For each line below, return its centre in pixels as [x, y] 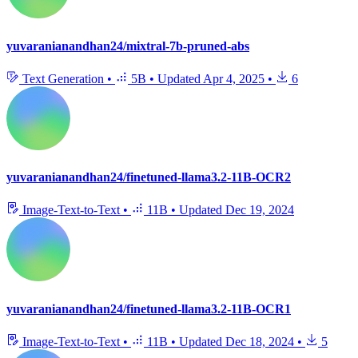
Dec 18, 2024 [260, 341]
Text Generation [63, 78]
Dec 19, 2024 [260, 210]
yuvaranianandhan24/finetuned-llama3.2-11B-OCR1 [149, 308]
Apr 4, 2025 [234, 78]
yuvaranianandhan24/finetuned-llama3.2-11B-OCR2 [149, 177]
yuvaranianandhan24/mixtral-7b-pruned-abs [128, 46]
